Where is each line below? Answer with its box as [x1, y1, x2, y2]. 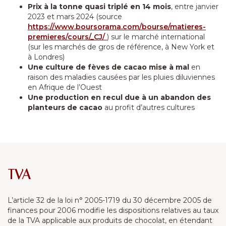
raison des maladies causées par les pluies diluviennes [28, 73, 215, 82]
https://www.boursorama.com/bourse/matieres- [28, 22, 206, 31]
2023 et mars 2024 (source [28, 12, 122, 21]
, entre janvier [171, 2, 218, 11]
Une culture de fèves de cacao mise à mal [28, 63, 191, 72]
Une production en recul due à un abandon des [28, 93, 211, 102]
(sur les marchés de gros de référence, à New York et [28, 42, 214, 51]
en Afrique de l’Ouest [28, 83, 102, 92]
